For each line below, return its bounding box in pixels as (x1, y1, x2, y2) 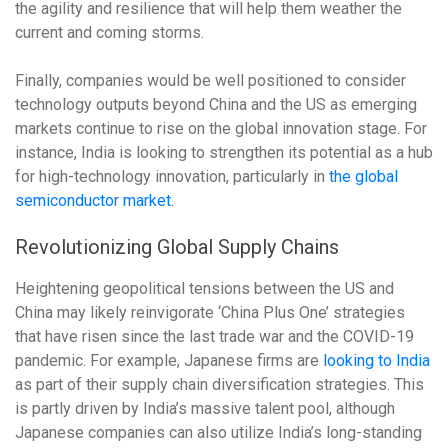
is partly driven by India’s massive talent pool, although (15, 399, 395, 418)
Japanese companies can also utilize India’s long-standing (15, 423, 422, 442)
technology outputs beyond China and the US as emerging (15, 95, 417, 114)
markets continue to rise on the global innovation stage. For (15, 119, 427, 138)
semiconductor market (15, 191, 171, 210)
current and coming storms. (15, 23, 208, 42)
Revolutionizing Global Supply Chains (15, 235, 344, 259)
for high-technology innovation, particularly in (15, 167, 329, 186)
